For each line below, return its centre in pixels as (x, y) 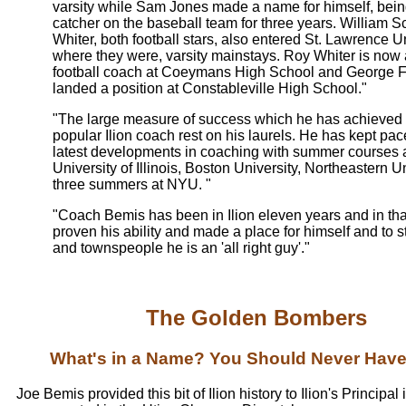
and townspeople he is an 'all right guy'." (181, 248)
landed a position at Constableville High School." (210, 89)
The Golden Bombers (256, 318)
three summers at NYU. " (132, 185)
